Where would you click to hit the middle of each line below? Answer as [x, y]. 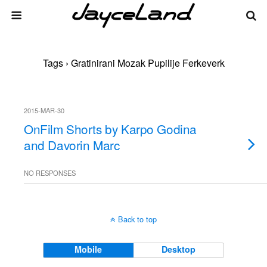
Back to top [137, 219]
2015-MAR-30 [44, 110]
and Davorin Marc [72, 145]
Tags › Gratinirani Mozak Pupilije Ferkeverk [133, 63]
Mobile [89, 249]
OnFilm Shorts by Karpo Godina [110, 129]
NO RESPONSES [50, 173]
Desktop [179, 249]
